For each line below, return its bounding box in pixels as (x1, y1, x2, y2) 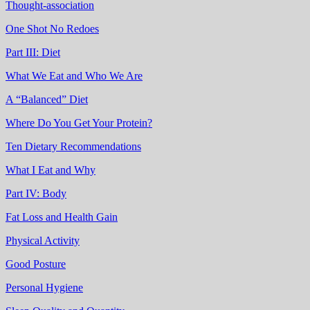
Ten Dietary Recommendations (6, 140, 141, 152)
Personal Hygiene (6, 281, 83, 293)
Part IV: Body (6, 187, 66, 199)
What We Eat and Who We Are (6, 69, 143, 82)
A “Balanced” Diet (6, 93, 88, 105)
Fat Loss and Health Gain (6, 210, 118, 223)
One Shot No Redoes (6, 22, 99, 35)
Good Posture (6, 257, 66, 270)
